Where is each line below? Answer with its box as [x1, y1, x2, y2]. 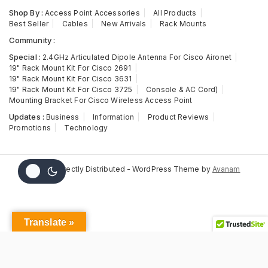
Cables [62, 19, 88, 28]
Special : [9, 52, 41, 62]
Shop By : [9, 8, 43, 17]
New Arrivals [101, 19, 147, 28]
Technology [64, 123, 108, 132]
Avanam [212, 165, 240, 173]
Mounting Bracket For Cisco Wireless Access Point [9, 96, 193, 105]
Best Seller [9, 19, 49, 28]
